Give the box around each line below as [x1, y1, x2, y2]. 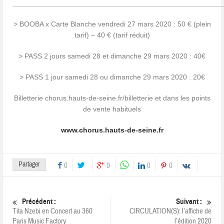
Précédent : [22, 197, 56, 206]
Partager [18, 160, 40, 169]
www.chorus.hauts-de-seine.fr [60, 126, 163, 134]
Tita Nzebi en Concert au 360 [12, 206, 93, 216]
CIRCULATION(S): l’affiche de [129, 206, 211, 216]
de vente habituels [83, 105, 141, 113]
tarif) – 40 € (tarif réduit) [74, 31, 150, 39]
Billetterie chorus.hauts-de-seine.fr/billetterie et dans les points [13, 94, 210, 102]
